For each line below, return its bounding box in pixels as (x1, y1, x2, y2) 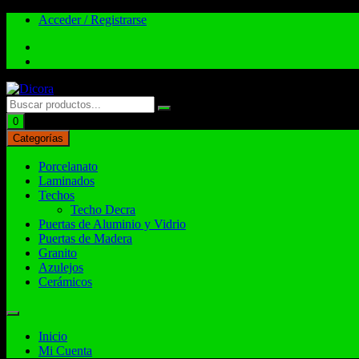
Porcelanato (38, 159, 98, 173)
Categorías (13, 132, 63, 144)
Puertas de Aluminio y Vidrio (38, 217, 186, 231)
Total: (28, 114, 60, 127)
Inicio (38, 329, 67, 343)
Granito (38, 246, 77, 260)
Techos (38, 188, 75, 202)
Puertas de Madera (38, 232, 132, 245)
